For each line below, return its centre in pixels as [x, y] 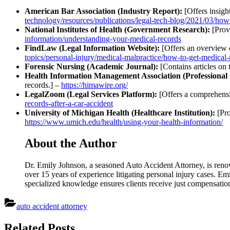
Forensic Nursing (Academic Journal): [91, 66]
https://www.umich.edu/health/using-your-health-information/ [124, 122]
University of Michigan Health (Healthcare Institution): [120, 112]
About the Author [71, 143]
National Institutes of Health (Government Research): [117, 29]
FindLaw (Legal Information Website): [92, 48]
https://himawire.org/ [94, 85]
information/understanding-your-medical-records [103, 39]
